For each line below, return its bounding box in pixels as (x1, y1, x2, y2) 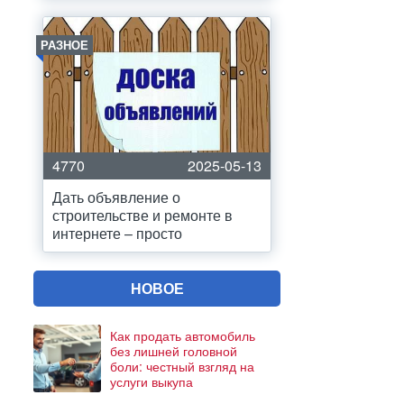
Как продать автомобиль (110, 326, 255, 344)
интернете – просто (52, 223, 182, 243)
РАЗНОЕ (41, 36, 88, 53)
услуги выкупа (110, 372, 193, 390)
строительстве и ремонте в (52, 205, 233, 225)
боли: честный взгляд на (110, 356, 254, 375)
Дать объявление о (52, 187, 180, 207)
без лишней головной (110, 341, 237, 360)
